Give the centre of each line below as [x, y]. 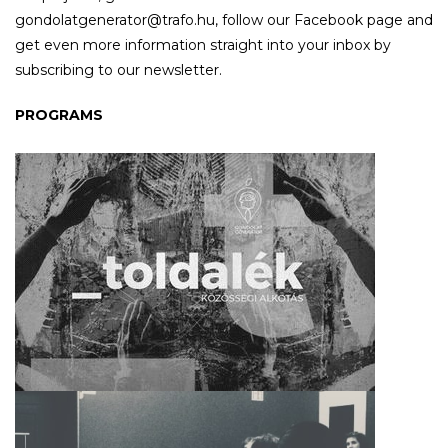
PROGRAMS [59, 114]
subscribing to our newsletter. [118, 69]
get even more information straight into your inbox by [203, 44]
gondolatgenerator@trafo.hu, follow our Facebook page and [224, 19]
